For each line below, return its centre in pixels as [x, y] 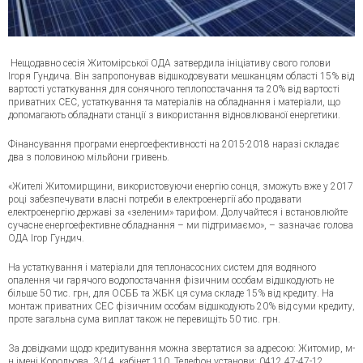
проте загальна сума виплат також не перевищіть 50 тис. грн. [144, 320]
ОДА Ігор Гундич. [46, 239]
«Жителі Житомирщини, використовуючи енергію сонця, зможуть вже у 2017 [181, 187]
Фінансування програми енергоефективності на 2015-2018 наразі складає [174, 145]
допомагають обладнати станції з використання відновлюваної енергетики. [174, 115]
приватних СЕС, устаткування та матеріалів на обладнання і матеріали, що [174, 102]
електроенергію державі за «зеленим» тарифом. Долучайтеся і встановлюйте [178, 213]
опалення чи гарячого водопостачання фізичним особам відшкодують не [171, 281]
